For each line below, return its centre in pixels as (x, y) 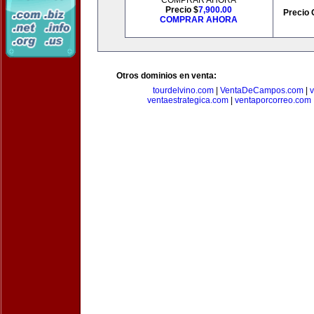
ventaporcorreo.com (273, 100)
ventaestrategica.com (187, 100)
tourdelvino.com (183, 90)
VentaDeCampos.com (261, 90)
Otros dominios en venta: (166, 76)
